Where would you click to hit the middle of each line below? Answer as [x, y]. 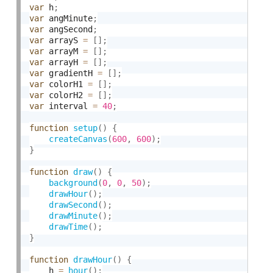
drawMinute [73, 215]
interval [69, 106]
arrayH [64, 62]
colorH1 [66, 84]
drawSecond [73, 204]
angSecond [69, 29]
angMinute [69, 18]
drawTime [69, 226]
